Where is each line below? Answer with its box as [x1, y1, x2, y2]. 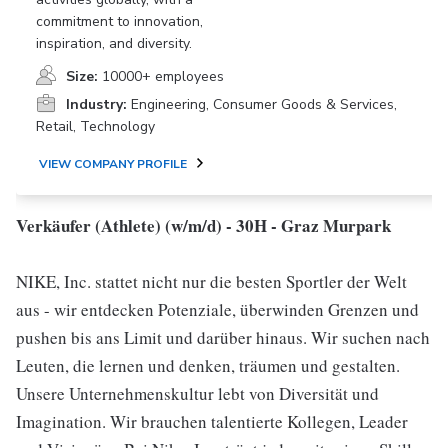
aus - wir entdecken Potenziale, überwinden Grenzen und [16, 298, 419, 321]
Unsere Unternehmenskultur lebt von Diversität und [16, 382, 379, 405]
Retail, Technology [36, 117, 155, 136]
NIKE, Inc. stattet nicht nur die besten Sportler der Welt [16, 270, 407, 293]
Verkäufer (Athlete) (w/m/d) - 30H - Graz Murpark [16, 213, 391, 238]
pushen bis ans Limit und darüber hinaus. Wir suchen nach [16, 326, 430, 349]
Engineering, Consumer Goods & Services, [131, 95, 397, 114]
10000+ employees [102, 67, 224, 86]
